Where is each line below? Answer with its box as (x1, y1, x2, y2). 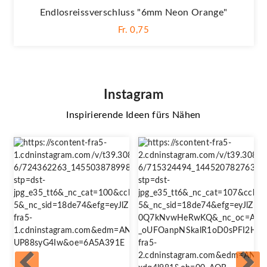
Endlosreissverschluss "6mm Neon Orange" (39, 7, 228, 17)
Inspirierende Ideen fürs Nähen (66, 110, 201, 120)
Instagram (103, 88, 164, 101)
